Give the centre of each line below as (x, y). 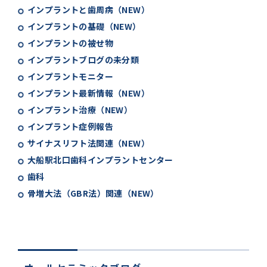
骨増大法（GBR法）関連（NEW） (93, 193)
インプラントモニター (70, 77)
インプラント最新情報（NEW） (89, 93)
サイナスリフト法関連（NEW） (89, 143)
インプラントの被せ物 (70, 43)
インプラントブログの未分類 (83, 60)
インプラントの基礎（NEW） (84, 27)
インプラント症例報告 (70, 127)
